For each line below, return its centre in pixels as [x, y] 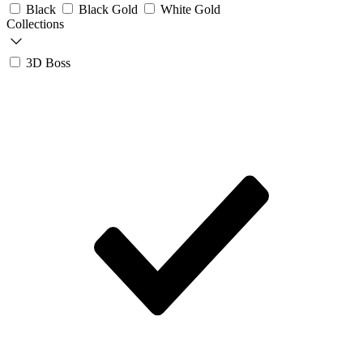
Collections [35, 24]
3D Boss [48, 63]
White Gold [190, 10]
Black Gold [110, 10]
